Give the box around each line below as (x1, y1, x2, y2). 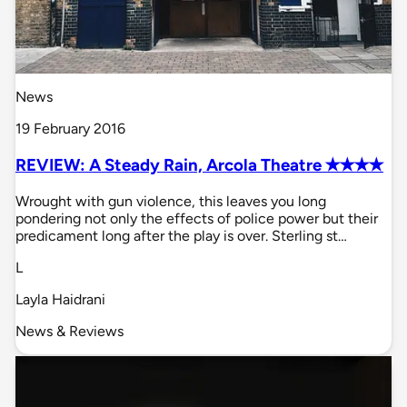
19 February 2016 (15, 120, 125, 138)
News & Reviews (15, 322, 124, 340)
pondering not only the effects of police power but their (15, 209, 378, 227)
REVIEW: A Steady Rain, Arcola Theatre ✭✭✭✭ (15, 154, 383, 176)
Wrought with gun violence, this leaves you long (15, 192, 326, 210)
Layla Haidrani (15, 290, 105, 308)
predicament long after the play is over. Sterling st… (15, 226, 347, 244)
